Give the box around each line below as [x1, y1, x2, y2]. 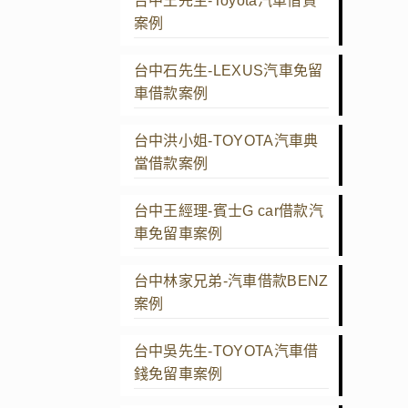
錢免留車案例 [133, 365, 223, 382]
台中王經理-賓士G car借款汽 [133, 202, 323, 219]
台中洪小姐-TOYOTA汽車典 [133, 132, 319, 148]
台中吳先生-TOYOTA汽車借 [133, 342, 319, 359]
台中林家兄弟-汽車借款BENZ [133, 272, 329, 289]
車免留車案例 [133, 225, 223, 241]
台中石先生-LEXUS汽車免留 [133, 62, 323, 78]
